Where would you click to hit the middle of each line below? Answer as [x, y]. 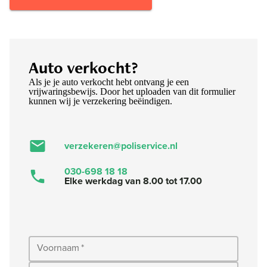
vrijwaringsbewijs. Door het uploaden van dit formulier [132, 92]
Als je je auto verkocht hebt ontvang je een [109, 82]
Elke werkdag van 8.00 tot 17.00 [133, 181]
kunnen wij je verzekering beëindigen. [100, 101]
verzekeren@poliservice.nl [121, 146]
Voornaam [58, 248]
